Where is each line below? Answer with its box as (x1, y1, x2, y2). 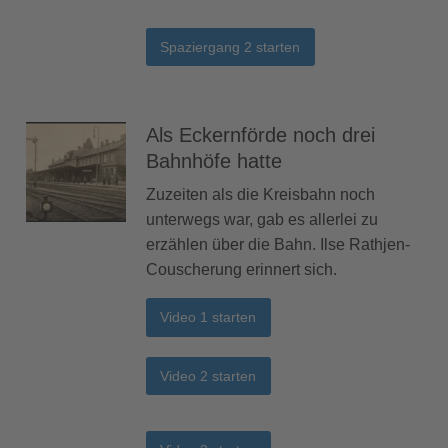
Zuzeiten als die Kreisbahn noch (146, 186, 375, 204)
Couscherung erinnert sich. (146, 261, 337, 279)
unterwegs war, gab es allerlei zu (146, 211, 378, 229)
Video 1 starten (160, 309, 257, 326)
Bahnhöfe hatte (146, 150, 282, 173)
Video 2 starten (160, 367, 257, 384)
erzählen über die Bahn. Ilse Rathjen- (146, 236, 410, 254)
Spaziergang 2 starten (160, 38, 301, 55)
